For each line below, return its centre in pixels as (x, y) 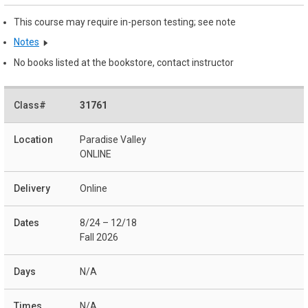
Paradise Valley (113, 139)
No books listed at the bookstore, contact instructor (124, 63)
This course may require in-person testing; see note (125, 22)
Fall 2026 (99, 237)
